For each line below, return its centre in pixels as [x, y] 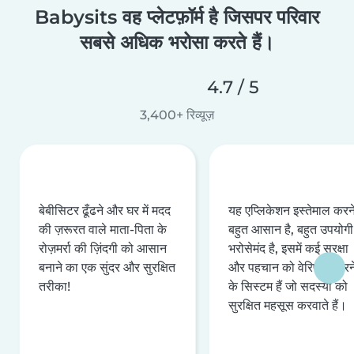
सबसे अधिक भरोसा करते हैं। [177, 42]
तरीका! [55, 286]
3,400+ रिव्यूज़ [177, 115]
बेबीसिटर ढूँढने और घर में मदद [105, 210]
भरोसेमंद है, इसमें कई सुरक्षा [288, 248]
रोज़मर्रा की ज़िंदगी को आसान [103, 248]
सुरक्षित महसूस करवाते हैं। [288, 305]
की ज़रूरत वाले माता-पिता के [103, 229]
